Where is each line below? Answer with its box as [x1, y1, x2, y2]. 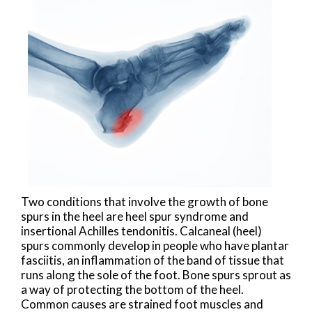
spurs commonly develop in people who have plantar [21, 238, 289, 253]
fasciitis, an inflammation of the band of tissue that [21, 253, 284, 268]
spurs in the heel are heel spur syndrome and [21, 209, 249, 224]
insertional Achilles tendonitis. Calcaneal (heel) [21, 224, 262, 239]
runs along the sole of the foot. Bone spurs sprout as [21, 267, 291, 283]
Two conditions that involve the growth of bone [21, 194, 268, 210]
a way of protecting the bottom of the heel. [21, 282, 244, 297]
